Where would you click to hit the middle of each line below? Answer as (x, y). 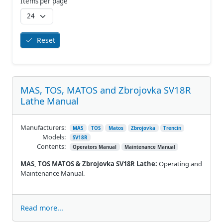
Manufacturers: (43, 127)
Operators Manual (95, 147)
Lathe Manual (50, 101)
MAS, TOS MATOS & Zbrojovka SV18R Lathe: (89, 164)
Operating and (180, 164)
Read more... (42, 208)
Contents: (51, 146)
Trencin (172, 128)
